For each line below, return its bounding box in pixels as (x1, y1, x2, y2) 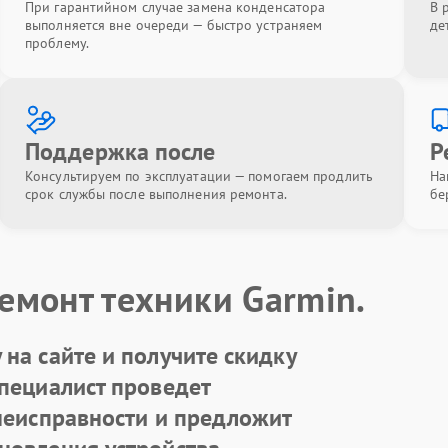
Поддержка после (25, 136, 216, 167)
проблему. (25, 34, 89, 52)
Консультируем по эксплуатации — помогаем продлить (25, 167, 373, 185)
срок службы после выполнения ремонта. (25, 185, 287, 203)
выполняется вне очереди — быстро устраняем (25, 16, 323, 34)
